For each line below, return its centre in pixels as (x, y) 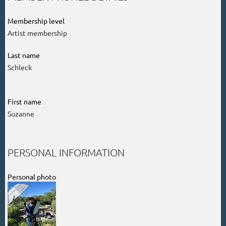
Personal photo (32, 176)
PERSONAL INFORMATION (66, 152)
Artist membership (37, 33)
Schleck (20, 67)
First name (24, 101)
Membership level (36, 20)
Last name (24, 55)
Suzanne (21, 113)
